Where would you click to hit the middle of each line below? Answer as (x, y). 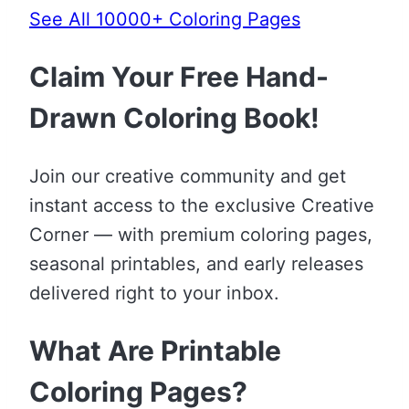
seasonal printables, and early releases (196, 264)
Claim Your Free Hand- (179, 77)
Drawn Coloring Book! (174, 118)
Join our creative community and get (188, 177)
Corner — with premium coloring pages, (201, 235)
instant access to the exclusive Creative (202, 206)
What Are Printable (155, 351)
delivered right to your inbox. (154, 294)
